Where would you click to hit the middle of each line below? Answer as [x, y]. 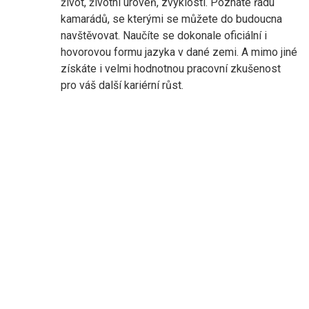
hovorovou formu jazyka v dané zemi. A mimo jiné [179, 52]
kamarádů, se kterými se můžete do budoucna [171, 19]
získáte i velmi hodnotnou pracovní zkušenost [171, 68]
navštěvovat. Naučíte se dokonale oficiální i [164, 35]
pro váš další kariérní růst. [122, 85]
